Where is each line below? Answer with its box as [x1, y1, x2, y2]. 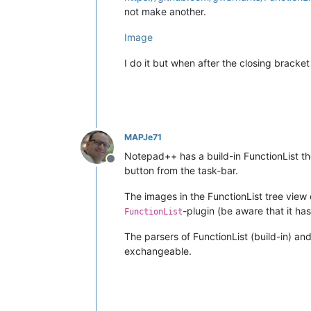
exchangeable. [124, 244, 192, 257]
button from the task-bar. [124, 164, 238, 176]
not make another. [124, 5, 206, 17]
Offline [110, 158, 144, 173]
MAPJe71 [124, 131, 162, 142]
